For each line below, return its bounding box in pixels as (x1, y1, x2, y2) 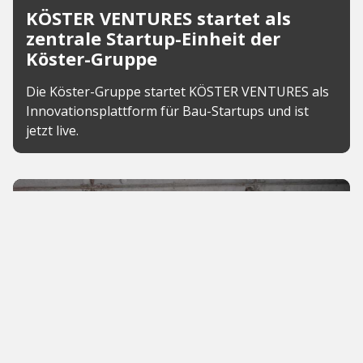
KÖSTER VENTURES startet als (26, 6, 291, 30)
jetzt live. (26, 122, 79, 139)
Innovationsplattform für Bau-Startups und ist (26, 102, 309, 120)
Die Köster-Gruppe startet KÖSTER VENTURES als (26, 83, 329, 100)
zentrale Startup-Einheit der (26, 26, 280, 50)
